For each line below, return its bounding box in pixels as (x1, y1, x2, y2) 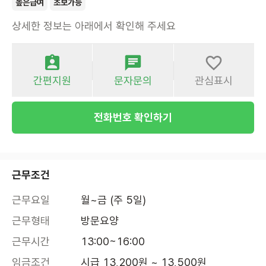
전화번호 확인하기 (94, 111, 172, 124)
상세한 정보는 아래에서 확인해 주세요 (12, 20, 176, 33)
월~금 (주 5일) (81, 194, 146, 207)
